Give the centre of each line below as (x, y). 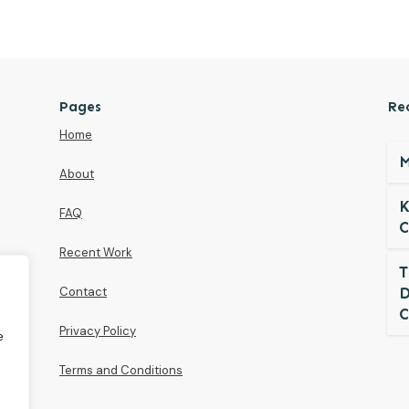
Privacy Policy (98, 331)
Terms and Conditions (121, 371)
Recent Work (96, 253)
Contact (83, 292)
